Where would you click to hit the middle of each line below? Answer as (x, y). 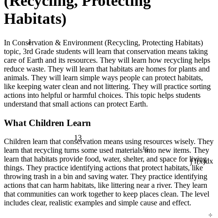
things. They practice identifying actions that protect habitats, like (103, 168)
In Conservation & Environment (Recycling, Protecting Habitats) (103, 42)
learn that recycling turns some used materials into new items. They (107, 150)
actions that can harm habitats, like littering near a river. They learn (106, 185)
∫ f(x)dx (202, 165)
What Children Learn (47, 123)
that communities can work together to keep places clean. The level (107, 194)
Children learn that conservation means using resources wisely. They (109, 142)
